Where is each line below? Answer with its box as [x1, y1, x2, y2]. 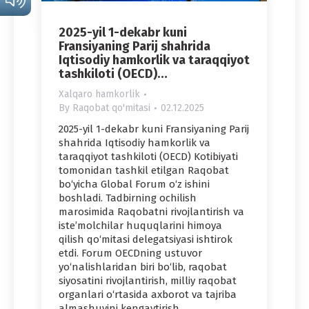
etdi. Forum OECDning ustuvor [59, 246, 202, 259]
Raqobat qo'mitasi [72, 101, 150, 114]
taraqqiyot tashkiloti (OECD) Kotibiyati [59, 150, 238, 163]
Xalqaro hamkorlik [59, 88, 140, 100]
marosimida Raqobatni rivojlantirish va [59, 205, 244, 218]
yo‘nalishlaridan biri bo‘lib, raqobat [59, 260, 227, 273]
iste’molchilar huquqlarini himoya [59, 219, 222, 232]
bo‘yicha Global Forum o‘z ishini [59, 177, 210, 190]
